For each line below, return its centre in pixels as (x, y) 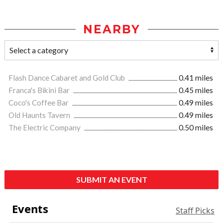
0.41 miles (196, 78)
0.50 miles (196, 128)
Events (30, 209)
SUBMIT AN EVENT (111, 180)
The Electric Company (45, 128)
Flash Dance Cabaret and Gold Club (67, 78)
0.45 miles (196, 90)
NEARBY (111, 30)
